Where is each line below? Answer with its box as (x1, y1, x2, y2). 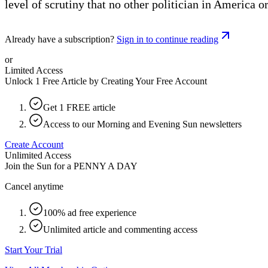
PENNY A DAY (74, 160, 138, 171)
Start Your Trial (5, 244, 62, 255)
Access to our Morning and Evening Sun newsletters (43, 118, 242, 129)
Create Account (5, 139, 63, 150)
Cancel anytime (5, 181, 63, 191)
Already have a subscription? (5, 33, 114, 44)
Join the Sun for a (5, 160, 71, 171)
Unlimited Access (5, 150, 71, 160)
